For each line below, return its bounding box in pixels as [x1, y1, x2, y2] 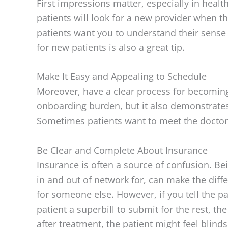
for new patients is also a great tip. [37, 41, 187, 53]
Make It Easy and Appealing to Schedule [37, 70, 207, 83]
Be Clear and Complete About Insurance [37, 144, 208, 157]
